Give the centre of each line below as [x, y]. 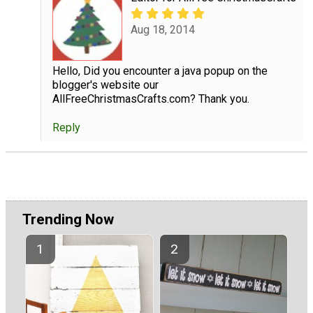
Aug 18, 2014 [162, 30]
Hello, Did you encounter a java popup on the [160, 71]
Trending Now [68, 220]
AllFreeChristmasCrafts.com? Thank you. [151, 99]
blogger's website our [105, 85]
